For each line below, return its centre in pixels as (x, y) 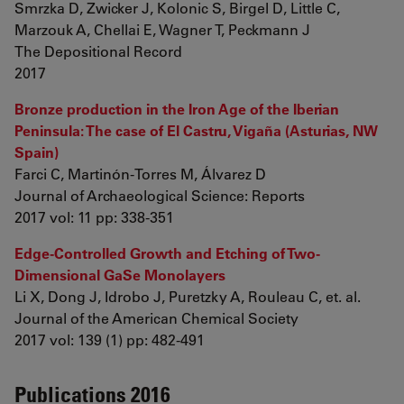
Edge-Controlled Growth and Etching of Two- (167, 253)
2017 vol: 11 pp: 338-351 (94, 217)
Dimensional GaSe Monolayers (120, 275)
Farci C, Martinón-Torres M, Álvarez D (140, 174)
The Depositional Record (98, 51)
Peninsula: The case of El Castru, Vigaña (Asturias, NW (196, 130)
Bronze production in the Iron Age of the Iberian (177, 109)
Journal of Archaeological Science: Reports (160, 195)
